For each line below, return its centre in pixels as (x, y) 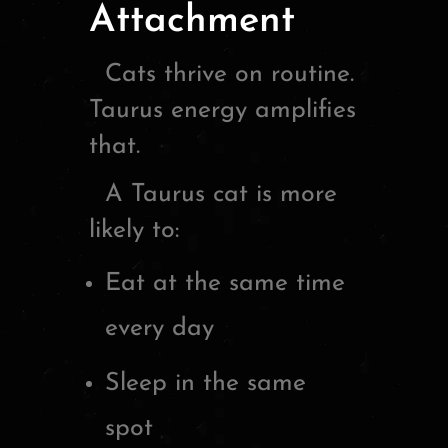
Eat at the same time (225, 283)
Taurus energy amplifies (222, 110)
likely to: (134, 230)
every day (159, 328)
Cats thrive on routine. (221, 74)
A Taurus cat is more (213, 194)
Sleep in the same (205, 383)
